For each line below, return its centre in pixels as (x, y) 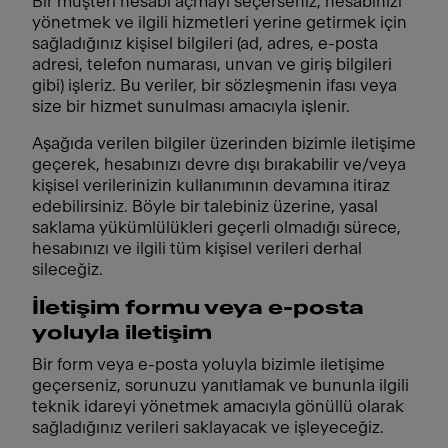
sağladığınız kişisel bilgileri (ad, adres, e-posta (205, 43)
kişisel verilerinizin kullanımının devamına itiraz (211, 185)
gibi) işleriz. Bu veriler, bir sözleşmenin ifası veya (214, 85)
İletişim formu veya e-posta (198, 308)
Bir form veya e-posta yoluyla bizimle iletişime (208, 364)
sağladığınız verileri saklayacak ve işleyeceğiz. (208, 427)
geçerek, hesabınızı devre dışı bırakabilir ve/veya (219, 164)
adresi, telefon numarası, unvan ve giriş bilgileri (212, 64)
